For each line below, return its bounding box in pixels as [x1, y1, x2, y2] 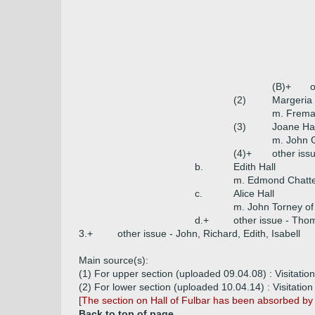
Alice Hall [233, 188, 274, 199]
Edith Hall [233, 161, 276, 172]
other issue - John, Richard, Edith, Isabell [117, 228, 300, 239]
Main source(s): [79, 255, 148, 266]
